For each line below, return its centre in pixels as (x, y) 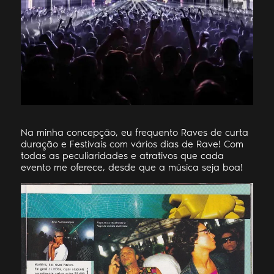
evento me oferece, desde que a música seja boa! (131, 167)
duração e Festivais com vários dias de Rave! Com (132, 144)
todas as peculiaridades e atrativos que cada (122, 155)
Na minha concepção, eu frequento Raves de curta (134, 132)
